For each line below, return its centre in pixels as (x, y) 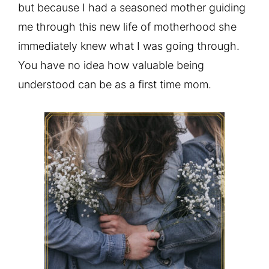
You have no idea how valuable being (111, 65)
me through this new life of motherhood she (127, 26)
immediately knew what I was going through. (129, 46)
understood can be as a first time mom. (115, 84)
